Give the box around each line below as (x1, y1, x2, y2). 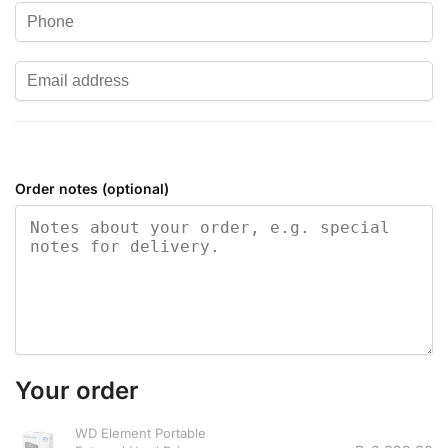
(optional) (102, 179, 169, 197)
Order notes (15, 179, 102, 197)
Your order (15, 375, 139, 405)
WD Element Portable (75, 424, 206, 441)
